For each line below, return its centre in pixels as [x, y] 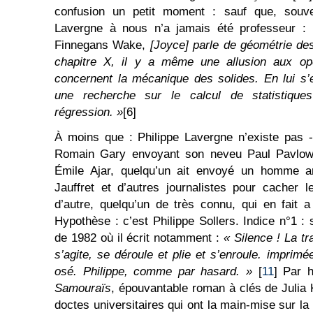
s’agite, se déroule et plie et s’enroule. [161, 255]
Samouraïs [83, 288]
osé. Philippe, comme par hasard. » [154, 271]
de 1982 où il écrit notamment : [139, 238]
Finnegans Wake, [102, 45]
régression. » [89, 112]
